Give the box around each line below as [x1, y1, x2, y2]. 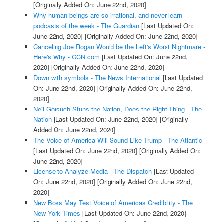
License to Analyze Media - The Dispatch [33, 166, 152, 176]
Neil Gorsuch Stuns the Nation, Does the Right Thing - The [33, 104, 202, 113]
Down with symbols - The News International [33, 72, 161, 82]
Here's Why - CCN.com [33, 52, 100, 61]
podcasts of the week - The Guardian [33, 20, 139, 30]
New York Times [33, 208, 80, 218]
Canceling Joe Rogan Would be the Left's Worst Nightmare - [33, 41, 205, 51]
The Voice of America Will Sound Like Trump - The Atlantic [33, 135, 202, 145]
